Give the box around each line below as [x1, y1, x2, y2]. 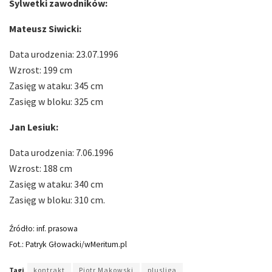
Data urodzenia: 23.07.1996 [9, 47, 118, 60]
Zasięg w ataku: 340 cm [9, 177, 103, 190]
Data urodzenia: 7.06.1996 [9, 146, 114, 158]
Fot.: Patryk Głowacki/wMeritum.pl [9, 239, 127, 250]
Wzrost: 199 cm [9, 63, 72, 76]
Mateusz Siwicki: [9, 22, 81, 35]
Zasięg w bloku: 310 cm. [9, 193, 105, 206]
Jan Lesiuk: [9, 120, 58, 133]
